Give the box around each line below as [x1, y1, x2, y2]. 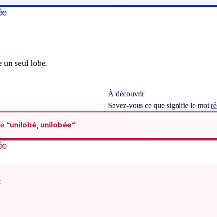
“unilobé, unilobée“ [6, 120, 76, 130]
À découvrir [108, 89, 145, 98]
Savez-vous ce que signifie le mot [108, 101, 211, 109]
